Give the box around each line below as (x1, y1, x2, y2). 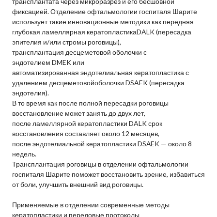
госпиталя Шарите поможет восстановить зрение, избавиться (12, 170, 205, 179)
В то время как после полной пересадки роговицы (12, 99, 169, 108)
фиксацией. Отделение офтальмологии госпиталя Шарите (12, 7, 197, 16)
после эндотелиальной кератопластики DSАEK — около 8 (12, 139, 192, 148)
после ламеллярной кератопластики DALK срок (12, 119, 162, 128)
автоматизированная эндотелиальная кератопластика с (12, 68, 189, 77)
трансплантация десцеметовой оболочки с (12, 48, 147, 57)
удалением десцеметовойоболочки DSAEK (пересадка (12, 78, 185, 87)
